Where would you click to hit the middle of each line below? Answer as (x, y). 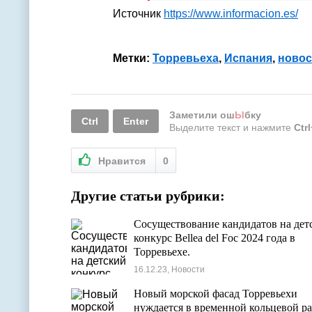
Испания (248, 58)
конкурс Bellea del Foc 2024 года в (214, 238)
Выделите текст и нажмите (232, 127)
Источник (138, 14)
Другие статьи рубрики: (148, 196)
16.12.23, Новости (169, 270)
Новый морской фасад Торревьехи (216, 294)
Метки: (133, 58)
